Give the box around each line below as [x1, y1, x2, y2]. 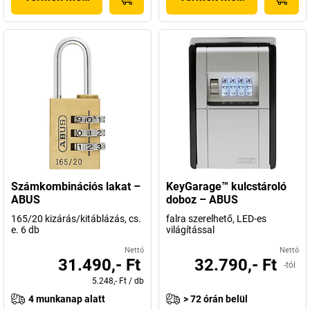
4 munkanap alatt [28, 293, 105, 304]
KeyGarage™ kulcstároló [166, 180, 286, 193]
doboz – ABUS [166, 193, 238, 206]
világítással [166, 224, 215, 235]
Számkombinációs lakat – [11, 180, 140, 193]
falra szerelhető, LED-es [166, 213, 266, 224]
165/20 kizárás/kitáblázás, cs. [11, 213, 141, 224]
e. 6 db [11, 224, 39, 235]
